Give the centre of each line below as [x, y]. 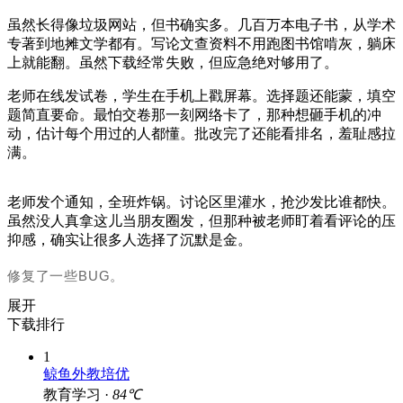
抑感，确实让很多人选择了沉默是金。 [130, 239]
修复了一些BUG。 [66, 276]
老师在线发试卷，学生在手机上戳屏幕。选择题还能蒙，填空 [201, 95]
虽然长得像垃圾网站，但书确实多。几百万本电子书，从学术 [201, 24]
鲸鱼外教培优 [86, 373]
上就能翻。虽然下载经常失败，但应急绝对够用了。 [173, 62]
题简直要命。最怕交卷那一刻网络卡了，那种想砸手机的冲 [194, 114]
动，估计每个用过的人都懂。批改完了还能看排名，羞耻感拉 [201, 133]
